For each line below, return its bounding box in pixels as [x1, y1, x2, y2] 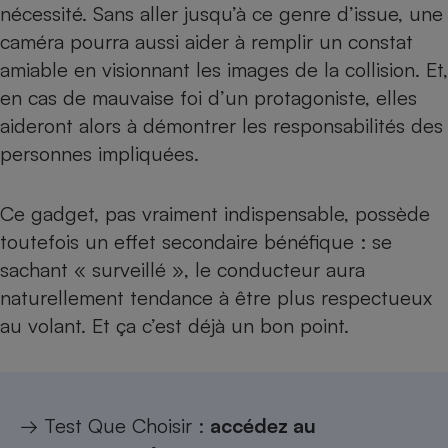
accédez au [210, 413, 316, 438]
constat [348, 29, 413, 54]
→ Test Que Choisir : [20, 413, 210, 438]
